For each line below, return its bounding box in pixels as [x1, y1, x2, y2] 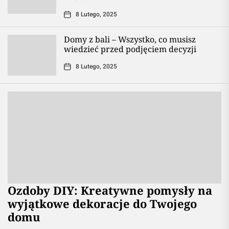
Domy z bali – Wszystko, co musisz [64, 34, 196, 45]
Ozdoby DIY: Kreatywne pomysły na [8, 182, 212, 198]
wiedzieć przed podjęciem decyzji [64, 43, 196, 55]
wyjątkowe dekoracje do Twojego [8, 196, 197, 211]
